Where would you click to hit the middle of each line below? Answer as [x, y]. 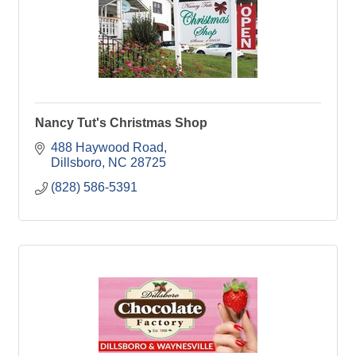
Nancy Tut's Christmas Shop [121, 123]
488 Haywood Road [107, 147]
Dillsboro [76, 163]
